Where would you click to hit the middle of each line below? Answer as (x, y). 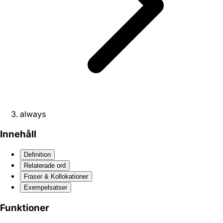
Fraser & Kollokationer (56, 177)
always (33, 114)
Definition (37, 155)
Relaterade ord (45, 166)
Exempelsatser (46, 188)
